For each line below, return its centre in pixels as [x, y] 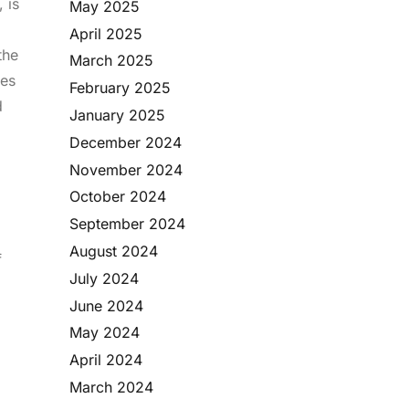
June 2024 [106, 305]
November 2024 [126, 169]
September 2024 [127, 224]
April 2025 [106, 33]
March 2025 [111, 61]
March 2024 [111, 387]
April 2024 [106, 360]
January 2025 [117, 115]
